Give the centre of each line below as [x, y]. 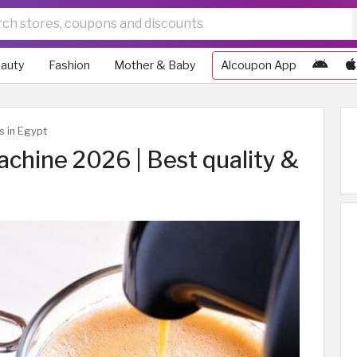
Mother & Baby [155, 65]
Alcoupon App [259, 65]
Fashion [69, 65]
